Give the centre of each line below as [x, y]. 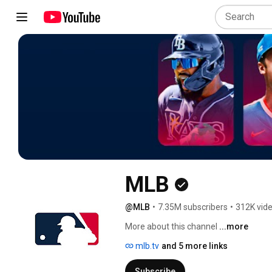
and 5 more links [195, 246]
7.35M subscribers [193, 207]
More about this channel [171, 226]
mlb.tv [146, 246]
